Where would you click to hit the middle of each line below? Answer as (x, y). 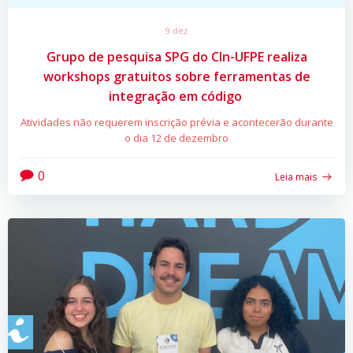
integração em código (176, 97)
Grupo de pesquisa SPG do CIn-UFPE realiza (176, 57)
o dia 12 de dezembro (176, 138)
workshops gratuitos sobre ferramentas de (176, 77)
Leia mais (296, 176)
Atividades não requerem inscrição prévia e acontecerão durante (176, 123)
